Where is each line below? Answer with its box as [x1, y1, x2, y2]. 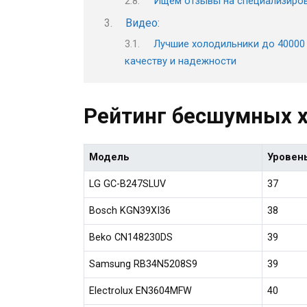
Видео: [125, 16, 160, 30]
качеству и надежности [125, 54, 236, 67]
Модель [89, 151, 130, 163]
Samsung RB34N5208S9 [89, 258, 198, 270]
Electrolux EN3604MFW [89, 284, 193, 297]
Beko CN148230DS [89, 231, 173, 243]
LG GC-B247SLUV [89, 177, 167, 190]
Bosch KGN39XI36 [89, 204, 171, 217]
